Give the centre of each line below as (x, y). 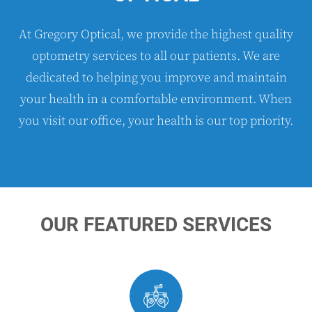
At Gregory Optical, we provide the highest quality (156, 34)
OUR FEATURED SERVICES (156, 225)
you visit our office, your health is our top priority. (156, 121)
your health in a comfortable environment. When (156, 99)
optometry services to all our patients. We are (156, 56)
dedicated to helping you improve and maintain (156, 78)
